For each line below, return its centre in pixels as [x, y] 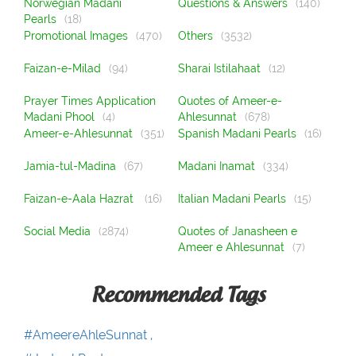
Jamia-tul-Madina [70, 166]
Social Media [57, 232]
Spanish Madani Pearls [238, 134]
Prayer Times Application [90, 101]
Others [196, 36]
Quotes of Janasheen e [238, 232]
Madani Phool [59, 117]
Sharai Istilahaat [220, 69]
